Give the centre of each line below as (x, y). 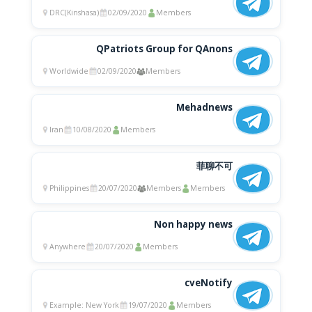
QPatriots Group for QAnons (165, 49)
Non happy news (194, 225)
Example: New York (84, 305)
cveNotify (209, 283)
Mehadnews (205, 108)
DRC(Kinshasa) (74, 13)
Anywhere (67, 247)
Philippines (69, 188)
